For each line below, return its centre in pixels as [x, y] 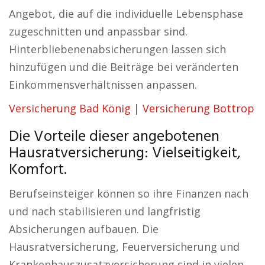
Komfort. [38, 170]
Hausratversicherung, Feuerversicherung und [124, 247]
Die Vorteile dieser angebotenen [114, 137]
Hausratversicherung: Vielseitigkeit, [125, 153]
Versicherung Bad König [70, 108]
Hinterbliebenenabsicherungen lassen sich [117, 49]
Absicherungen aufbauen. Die [84, 229]
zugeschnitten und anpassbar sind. [98, 31]
